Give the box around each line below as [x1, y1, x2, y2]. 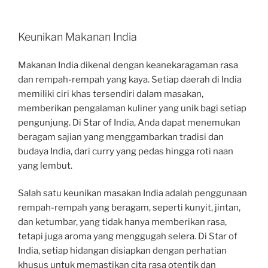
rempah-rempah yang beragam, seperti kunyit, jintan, [18, 202, 240, 214]
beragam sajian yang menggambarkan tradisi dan [18, 131, 224, 142]
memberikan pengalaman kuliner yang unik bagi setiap [18, 102, 246, 114]
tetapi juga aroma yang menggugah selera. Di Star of [18, 231, 237, 242]
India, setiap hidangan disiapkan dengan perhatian [18, 245, 227, 257]
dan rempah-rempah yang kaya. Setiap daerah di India [18, 74, 242, 85]
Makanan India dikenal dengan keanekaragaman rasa [18, 59, 238, 71]
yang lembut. [18, 160, 72, 171]
